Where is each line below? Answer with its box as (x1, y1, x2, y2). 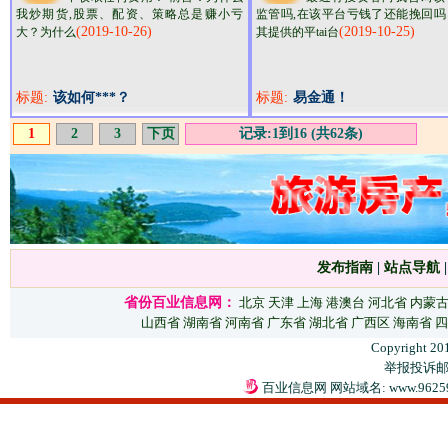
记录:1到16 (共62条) (239, 126, 363, 141)
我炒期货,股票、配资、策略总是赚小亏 (16, 7, 243, 21)
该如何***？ (52, 90, 130, 105)
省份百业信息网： (124, 295, 236, 310)
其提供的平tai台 (256, 25, 339, 39)
